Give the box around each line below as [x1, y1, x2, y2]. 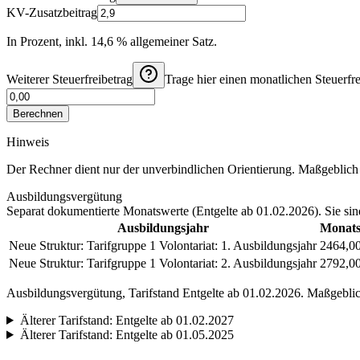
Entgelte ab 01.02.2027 [115, 313, 234, 327]
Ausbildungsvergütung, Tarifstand [6, 285, 182, 300]
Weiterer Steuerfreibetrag [6, 72, 133, 86]
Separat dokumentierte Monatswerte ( [6, 203, 196, 218]
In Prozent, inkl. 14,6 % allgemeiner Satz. [6, 34, 217, 48]
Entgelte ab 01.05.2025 [115, 327, 234, 342]
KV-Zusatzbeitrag [6, 5, 97, 19]
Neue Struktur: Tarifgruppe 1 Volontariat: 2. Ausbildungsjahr [9, 256, 317, 270]
